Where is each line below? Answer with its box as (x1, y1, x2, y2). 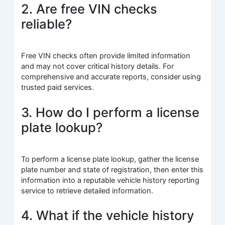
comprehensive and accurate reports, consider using (21, 72, 201, 82)
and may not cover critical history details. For (21, 62, 174, 71)
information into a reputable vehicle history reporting (21, 176, 200, 185)
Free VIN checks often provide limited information (21, 51, 191, 61)
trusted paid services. (21, 83, 94, 92)
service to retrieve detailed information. (21, 186, 154, 196)
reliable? (21, 16, 72, 32)
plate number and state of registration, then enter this (21, 165, 204, 175)
